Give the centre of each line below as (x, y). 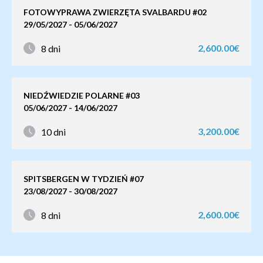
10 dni (53, 131)
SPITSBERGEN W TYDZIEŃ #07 (84, 179)
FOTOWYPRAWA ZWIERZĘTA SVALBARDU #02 (115, 12)
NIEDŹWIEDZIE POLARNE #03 (82, 95)
